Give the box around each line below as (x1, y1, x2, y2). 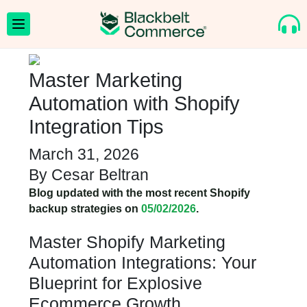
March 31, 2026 (29, 145, 139, 163)
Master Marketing (29, 69, 182, 91)
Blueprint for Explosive (29, 273, 202, 293)
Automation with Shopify (29, 93, 240, 114)
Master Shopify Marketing (29, 232, 225, 251)
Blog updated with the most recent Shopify (29, 187, 250, 199)
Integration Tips (29, 116, 164, 138)
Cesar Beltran (51, 166, 149, 184)
